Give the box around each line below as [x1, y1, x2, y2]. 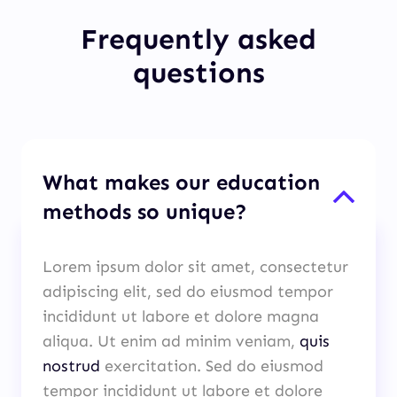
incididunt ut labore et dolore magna [43, 307, 319, 327]
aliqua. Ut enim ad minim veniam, [43, 331, 300, 352]
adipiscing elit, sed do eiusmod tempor [43, 282, 333, 302]
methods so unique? [43, 198, 247, 225]
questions [132, 56, 265, 90]
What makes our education [43, 169, 320, 196]
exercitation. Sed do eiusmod [100, 356, 323, 377]
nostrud [43, 356, 100, 377]
